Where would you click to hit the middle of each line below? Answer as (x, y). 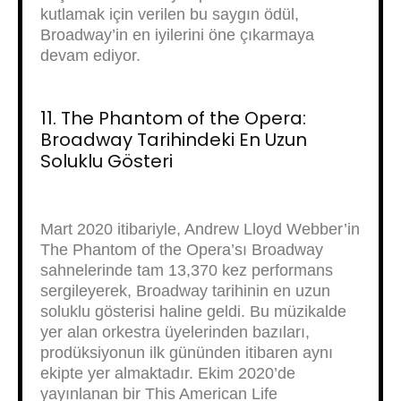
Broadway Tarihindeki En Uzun (174, 140)
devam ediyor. (90, 55)
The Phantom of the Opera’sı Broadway (182, 250)
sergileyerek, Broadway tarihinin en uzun (185, 291)
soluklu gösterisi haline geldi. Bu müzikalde (193, 311)
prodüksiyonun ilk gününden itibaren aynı (187, 353)
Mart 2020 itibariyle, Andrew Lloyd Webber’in (200, 229)
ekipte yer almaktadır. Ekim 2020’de (168, 373)
